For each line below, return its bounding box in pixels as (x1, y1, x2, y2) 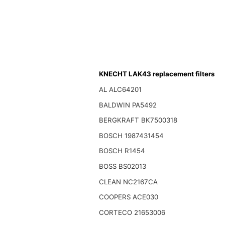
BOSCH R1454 (98, 147, 145, 155)
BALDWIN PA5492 (98, 100, 157, 109)
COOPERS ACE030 (98, 193, 158, 201)
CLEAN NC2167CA (98, 177, 158, 186)
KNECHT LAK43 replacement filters (98, 70, 214, 78)
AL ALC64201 (98, 85, 142, 94)
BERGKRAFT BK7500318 (98, 116, 177, 125)
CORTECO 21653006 (98, 208, 165, 216)
